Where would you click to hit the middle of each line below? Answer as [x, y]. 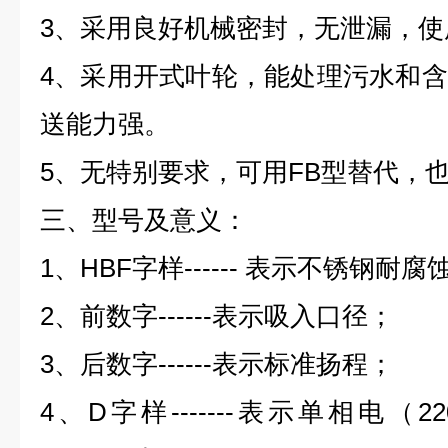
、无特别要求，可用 [171, 172]
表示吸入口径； [303, 316]
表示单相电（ [326, 412]
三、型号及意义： [144, 220]
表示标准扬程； [303, 364]
